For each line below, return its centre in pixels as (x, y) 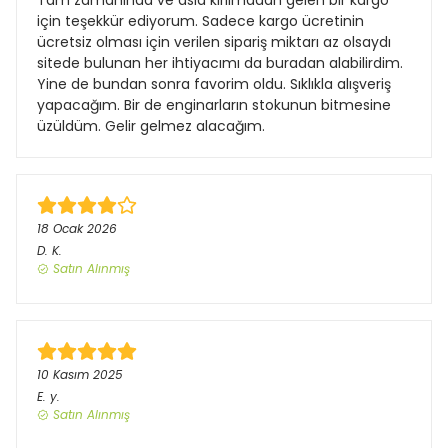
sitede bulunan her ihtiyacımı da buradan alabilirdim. (220, 63)
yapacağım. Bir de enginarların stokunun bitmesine (214, 105)
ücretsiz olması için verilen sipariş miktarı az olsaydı (214, 42)
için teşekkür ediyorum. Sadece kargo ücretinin (200, 21)
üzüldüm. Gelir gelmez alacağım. (151, 126)
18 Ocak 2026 (77, 229)
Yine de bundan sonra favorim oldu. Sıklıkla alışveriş (214, 84)
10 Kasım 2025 (80, 375)
